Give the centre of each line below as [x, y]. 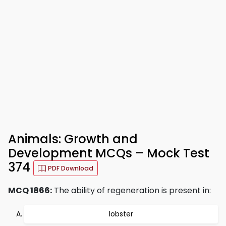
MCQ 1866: [30, 190]
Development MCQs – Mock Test [109, 153]
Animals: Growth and [73, 139]
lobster [121, 214]
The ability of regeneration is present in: [131, 190]
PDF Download [71, 168]
